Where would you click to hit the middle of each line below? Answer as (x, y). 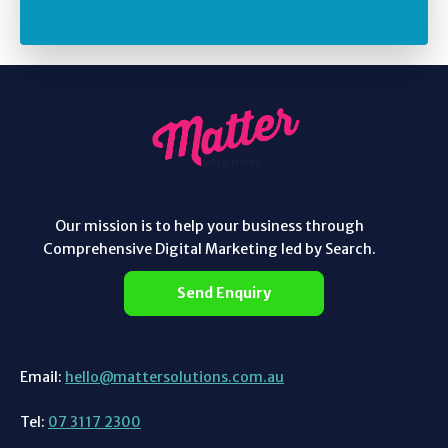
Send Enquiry (224, 292)
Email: (42, 376)
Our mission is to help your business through (209, 225)
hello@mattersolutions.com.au (174, 376)
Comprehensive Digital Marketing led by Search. (209, 248)
